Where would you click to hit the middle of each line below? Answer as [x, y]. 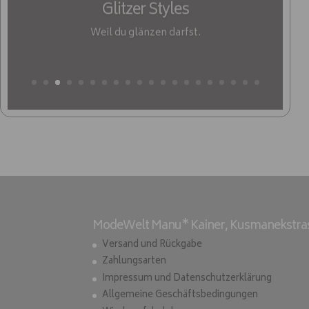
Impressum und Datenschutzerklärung [187, 279]
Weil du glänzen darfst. [145, 30]
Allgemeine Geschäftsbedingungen [180, 296]
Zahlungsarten [134, 262]
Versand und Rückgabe [152, 245]
